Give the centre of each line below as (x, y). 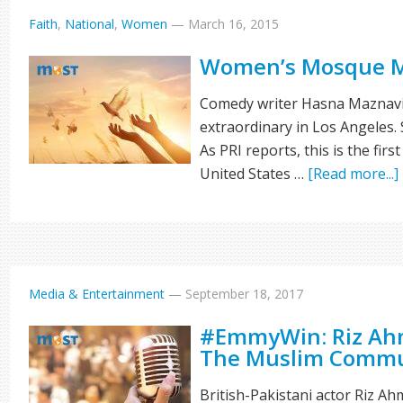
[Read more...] (354, 174)
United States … (254, 174)
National (90, 24)
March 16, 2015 (234, 24)
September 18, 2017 (245, 294)
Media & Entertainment (97, 294)
